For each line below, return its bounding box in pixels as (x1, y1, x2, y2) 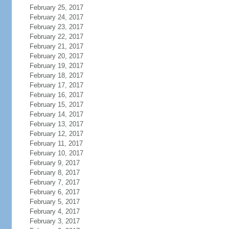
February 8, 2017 (29, 169, 80, 176)
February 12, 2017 (29, 130, 83, 138)
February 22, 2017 (29, 33, 83, 40)
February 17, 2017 (29, 81, 83, 89)
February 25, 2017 (29, 4, 83, 11)
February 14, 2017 (29, 110, 83, 118)
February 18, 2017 (29, 72, 83, 79)
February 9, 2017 (29, 159, 80, 167)
